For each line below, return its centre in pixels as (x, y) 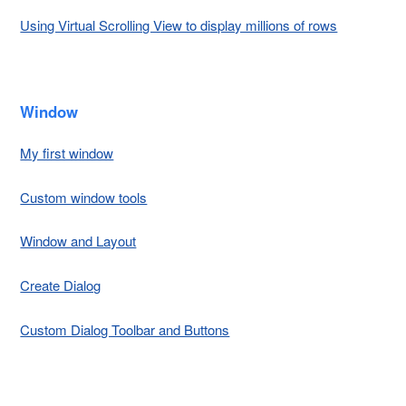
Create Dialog (61, 285)
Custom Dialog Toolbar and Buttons (125, 329)
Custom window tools (84, 197)
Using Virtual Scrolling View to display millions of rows (179, 24)
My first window (67, 152)
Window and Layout (78, 241)
